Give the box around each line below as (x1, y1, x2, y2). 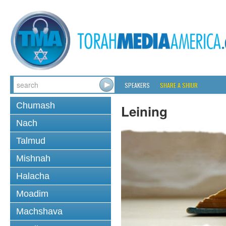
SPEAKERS (125, 81, 150, 89)
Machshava (16, 206, 63, 216)
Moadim (16, 189, 48, 199)
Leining (121, 102, 167, 121)
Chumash (16, 100, 55, 110)
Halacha (16, 171, 49, 181)
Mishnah (16, 153, 50, 163)
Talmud (16, 136, 45, 146)
